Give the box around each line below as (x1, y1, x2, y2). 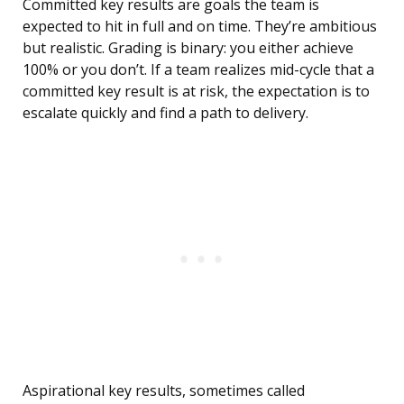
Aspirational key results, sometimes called (23, 381, 305, 401)
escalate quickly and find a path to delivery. (23, 103, 308, 124)
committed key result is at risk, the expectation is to (23, 81, 370, 102)
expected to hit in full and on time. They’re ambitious (23, 16, 377, 37)
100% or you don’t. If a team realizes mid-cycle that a (23, 60, 374, 80)
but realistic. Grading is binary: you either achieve (23, 38, 353, 59)
